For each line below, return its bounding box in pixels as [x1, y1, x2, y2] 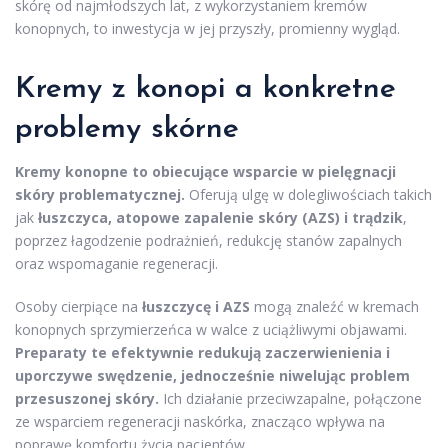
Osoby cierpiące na [15, 297, 142, 317]
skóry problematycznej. [15, 185, 185, 205]
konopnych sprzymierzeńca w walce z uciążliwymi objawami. [15, 320, 407, 340]
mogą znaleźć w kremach [250, 297, 419, 317]
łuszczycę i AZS [142, 297, 250, 317]
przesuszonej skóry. [15, 389, 159, 409]
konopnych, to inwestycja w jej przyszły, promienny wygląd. [15, 19, 400, 39]
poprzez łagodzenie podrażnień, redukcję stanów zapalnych [15, 231, 402, 251]
